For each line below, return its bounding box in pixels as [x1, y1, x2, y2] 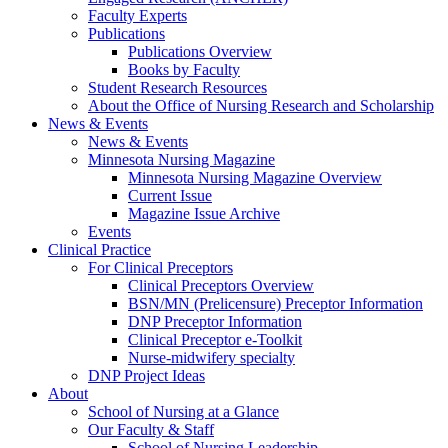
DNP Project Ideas [88, 367, 205, 385]
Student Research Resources [88, 79, 267, 97]
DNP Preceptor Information [128, 313, 302, 331]
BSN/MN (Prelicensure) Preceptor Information [128, 295, 423, 313]
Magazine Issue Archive [128, 205, 280, 223]
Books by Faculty [128, 61, 240, 79]
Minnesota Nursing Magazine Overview [128, 169, 382, 187]
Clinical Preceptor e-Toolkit [128, 331, 302, 349]
